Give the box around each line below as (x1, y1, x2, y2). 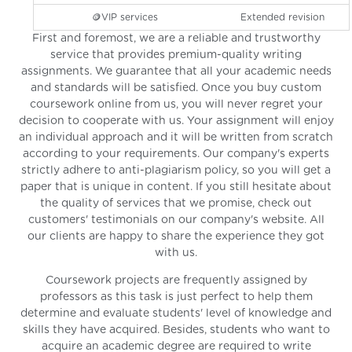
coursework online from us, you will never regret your (29, 98, 323, 110)
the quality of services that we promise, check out (40, 197, 312, 209)
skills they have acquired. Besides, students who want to (22, 324, 330, 335)
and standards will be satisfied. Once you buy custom (31, 82, 321, 93)
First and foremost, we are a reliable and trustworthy (31, 32, 321, 44)
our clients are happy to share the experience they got (27, 230, 324, 242)
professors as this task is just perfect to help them (39, 291, 313, 302)
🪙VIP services (92, 12, 159, 22)
